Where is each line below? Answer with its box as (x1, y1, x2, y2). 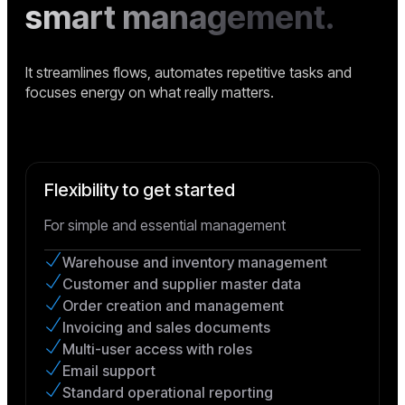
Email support (62, 362, 155, 381)
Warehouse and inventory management (62, 253, 327, 272)
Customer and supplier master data (62, 275, 301, 294)
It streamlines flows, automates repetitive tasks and (25, 63, 352, 82)
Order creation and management (62, 297, 284, 316)
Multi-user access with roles (62, 340, 252, 359)
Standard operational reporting (62, 383, 273, 402)
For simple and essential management (44, 216, 286, 235)
